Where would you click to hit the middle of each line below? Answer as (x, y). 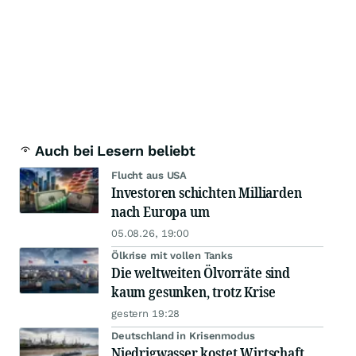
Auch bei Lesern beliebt (115, 151)
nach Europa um (161, 212)
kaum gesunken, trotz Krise (193, 292)
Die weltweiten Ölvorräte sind (201, 273)
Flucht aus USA (149, 176)
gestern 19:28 (146, 314)
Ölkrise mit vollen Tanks (172, 256)
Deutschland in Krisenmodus (183, 336)
